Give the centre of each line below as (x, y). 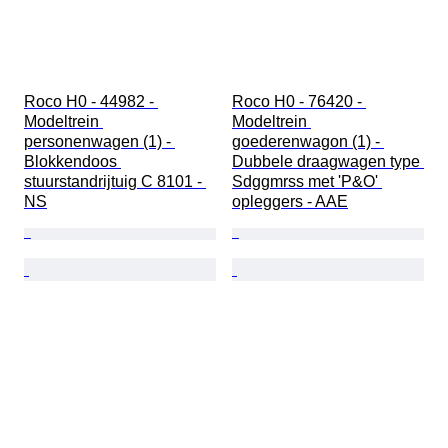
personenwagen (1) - (99, 142)
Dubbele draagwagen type (328, 162)
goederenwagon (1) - (308, 142)
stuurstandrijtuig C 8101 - (115, 182)
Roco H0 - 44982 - (91, 102)
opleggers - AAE (290, 202)
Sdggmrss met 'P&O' (307, 182)
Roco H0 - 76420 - (299, 102)
